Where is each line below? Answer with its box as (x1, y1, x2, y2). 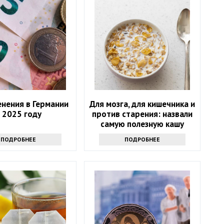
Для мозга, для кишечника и (89, 98, 195, 109)
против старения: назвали (92, 108, 193, 119)
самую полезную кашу (100, 118, 184, 129)
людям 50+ (121, 128, 164, 139)
